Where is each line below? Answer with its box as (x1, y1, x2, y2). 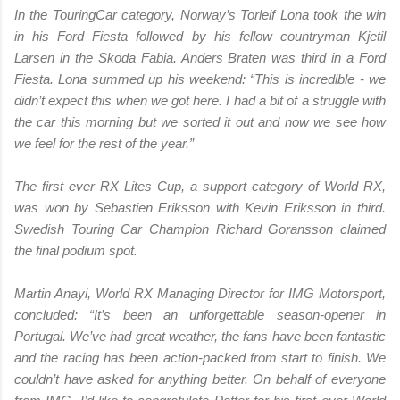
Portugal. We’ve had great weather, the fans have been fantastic (14, 328, 386, 344)
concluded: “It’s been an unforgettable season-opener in (14, 306, 386, 322)
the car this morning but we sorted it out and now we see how (14, 113, 386, 129)
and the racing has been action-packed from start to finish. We (14, 349, 386, 365)
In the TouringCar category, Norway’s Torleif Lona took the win (14, 6, 386, 22)
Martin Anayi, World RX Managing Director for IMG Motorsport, (14, 285, 386, 301)
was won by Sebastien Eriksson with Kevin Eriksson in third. (14, 199, 386, 215)
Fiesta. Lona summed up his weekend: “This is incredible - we (14, 71, 386, 87)
